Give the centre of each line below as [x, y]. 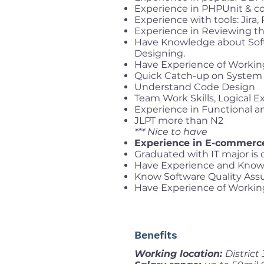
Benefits [156, 235]
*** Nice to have [171, 132]
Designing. [160, 53]
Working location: [180, 254]
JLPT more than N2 [179, 121]
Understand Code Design [195, 87]
